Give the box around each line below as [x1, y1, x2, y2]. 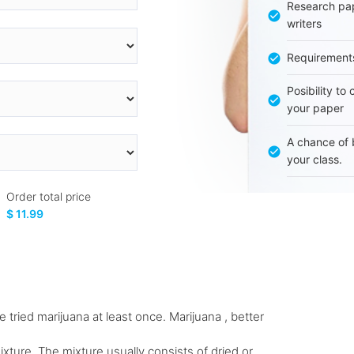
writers [286, 16, 322, 30]
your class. [286, 153, 342, 167]
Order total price [6, 189, 92, 203]
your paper [286, 101, 344, 115]
